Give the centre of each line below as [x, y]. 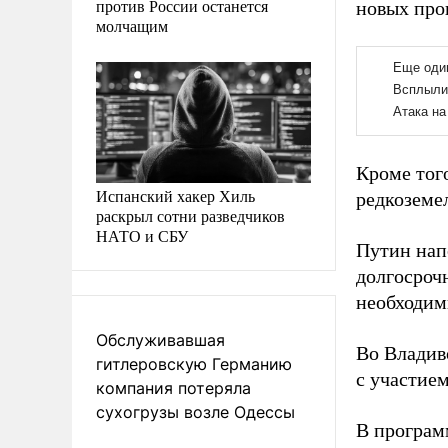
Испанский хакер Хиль [175, 195]
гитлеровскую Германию [194, 363]
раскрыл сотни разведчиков [190, 215]
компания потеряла [173, 387]
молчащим [132, 25]
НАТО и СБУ [142, 235]
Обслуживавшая [160, 339]
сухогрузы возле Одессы [195, 411]
